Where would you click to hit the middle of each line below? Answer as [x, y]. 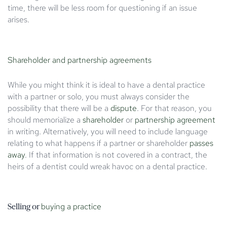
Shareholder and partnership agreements [80, 60]
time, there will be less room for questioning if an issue [102, 8]
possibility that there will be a [59, 108]
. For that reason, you [174, 108]
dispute [124, 108]
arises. [18, 19]
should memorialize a [45, 120]
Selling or [24, 206]
